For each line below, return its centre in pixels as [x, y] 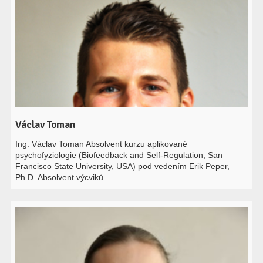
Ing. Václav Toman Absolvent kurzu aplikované [102, 144]
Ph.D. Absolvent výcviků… [64, 177]
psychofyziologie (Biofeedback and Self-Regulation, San [119, 155]
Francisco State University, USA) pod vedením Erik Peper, [123, 166]
